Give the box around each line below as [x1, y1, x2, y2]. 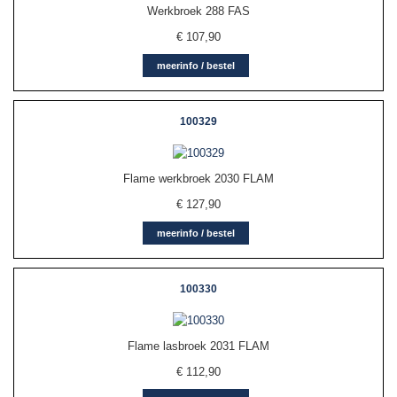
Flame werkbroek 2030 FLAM [122, 172, 274, 186]
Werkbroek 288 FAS [146, 4, 250, 19]
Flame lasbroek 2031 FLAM [127, 339, 269, 354]
